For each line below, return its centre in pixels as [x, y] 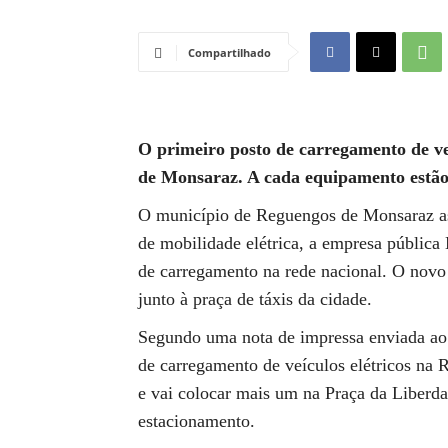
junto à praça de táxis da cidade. [255, 299]
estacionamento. [196, 421]
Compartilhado [229, 52]
